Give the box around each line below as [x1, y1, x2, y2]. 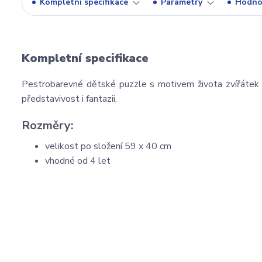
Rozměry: [22, 118, 74, 133]
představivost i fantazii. [22, 92, 117, 105]
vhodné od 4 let [45, 154, 111, 167]
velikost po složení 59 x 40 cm [45, 140, 171, 153]
